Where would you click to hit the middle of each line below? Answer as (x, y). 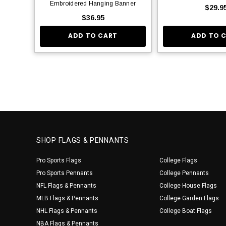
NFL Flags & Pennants (66, 185)
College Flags (178, 160)
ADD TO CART (93, 36)
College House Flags (188, 185)
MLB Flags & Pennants (67, 198)
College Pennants (184, 173)
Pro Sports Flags (59, 160)
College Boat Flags (186, 211)
